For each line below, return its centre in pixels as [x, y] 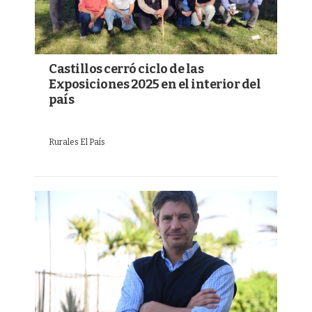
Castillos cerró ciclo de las [126, 69]
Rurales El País [77, 142]
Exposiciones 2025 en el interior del [155, 84]
